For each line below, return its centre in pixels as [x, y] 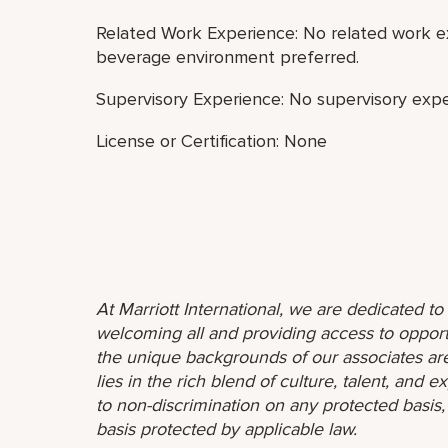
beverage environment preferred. [227, 57]
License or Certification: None [211, 141]
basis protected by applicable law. [226, 429]
